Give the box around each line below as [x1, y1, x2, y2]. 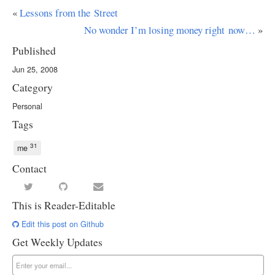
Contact [12, 161, 47, 176]
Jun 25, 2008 [12, 63, 58, 75]
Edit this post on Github [19, 218, 104, 230]
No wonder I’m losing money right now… [84, 22, 255, 37]
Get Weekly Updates [12, 234, 103, 249]
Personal [12, 100, 42, 112]
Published [12, 43, 56, 58]
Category [12, 80, 53, 95]
